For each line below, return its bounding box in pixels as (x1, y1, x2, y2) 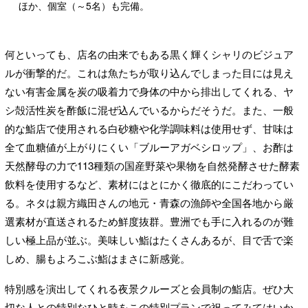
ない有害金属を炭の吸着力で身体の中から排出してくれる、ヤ (5, 83, 294, 98)
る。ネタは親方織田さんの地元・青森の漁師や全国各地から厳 (5, 195, 294, 210)
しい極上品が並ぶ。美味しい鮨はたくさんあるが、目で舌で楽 (5, 232, 294, 247)
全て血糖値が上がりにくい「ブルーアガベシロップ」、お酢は (5, 139, 294, 154)
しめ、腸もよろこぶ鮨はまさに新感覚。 (5, 250, 190, 265)
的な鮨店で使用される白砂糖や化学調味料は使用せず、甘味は (5, 120, 294, 135)
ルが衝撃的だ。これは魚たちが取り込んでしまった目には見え (5, 65, 294, 80)
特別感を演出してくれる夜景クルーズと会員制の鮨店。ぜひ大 (5, 280, 294, 296)
